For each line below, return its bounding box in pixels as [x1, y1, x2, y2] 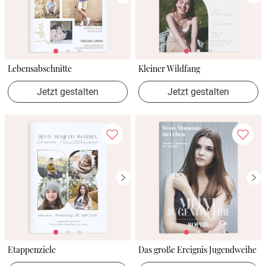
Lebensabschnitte [8, 62, 72, 74]
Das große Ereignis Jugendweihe [138, 243, 256, 255]
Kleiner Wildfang [138, 62, 200, 74]
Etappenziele [8, 243, 56, 255]
